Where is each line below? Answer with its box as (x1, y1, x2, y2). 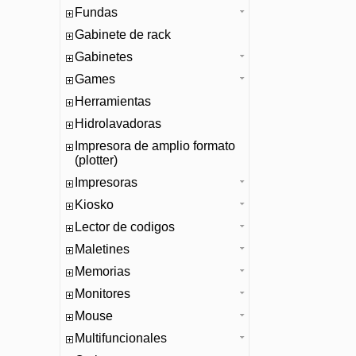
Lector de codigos (75, 220, 175, 234)
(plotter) (75, 153, 118, 167)
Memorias (75, 265, 130, 278)
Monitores (75, 287, 130, 300)
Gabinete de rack (75, 28, 171, 41)
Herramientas (75, 95, 151, 108)
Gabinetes (75, 50, 133, 64)
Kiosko (75, 198, 114, 211)
